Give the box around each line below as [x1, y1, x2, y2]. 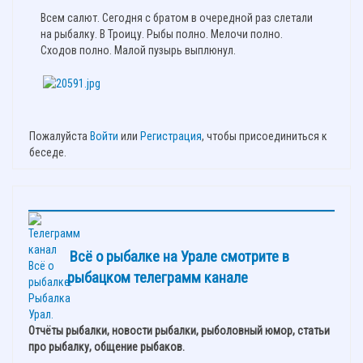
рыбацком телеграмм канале [67, 268, 248, 287]
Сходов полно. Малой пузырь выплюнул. [41, 43, 236, 57]
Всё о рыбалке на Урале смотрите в [70, 247, 289, 266]
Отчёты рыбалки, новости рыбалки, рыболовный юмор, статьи [28, 323, 330, 337]
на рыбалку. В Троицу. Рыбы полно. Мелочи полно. [41, 27, 283, 41]
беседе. [29, 145, 66, 159]
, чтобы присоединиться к [202, 129, 327, 143]
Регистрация [140, 129, 202, 143]
